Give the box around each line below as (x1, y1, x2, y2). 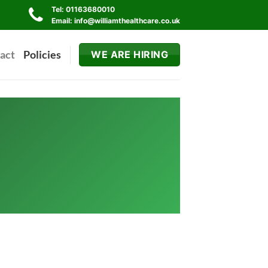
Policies (23, 48, 62, 61)
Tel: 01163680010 (51, 5, 115, 14)
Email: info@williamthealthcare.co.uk (51, 16, 181, 25)
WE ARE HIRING (91, 48, 169, 60)
